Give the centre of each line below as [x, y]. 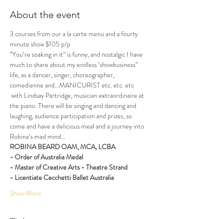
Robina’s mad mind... [38, 136]
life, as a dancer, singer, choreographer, [63, 75]
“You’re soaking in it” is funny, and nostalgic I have [77, 54]
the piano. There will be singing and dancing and [74, 106]
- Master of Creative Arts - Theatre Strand [69, 167]
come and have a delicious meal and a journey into [78, 126]
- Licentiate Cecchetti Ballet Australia [62, 177]
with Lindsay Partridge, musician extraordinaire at [78, 95]
